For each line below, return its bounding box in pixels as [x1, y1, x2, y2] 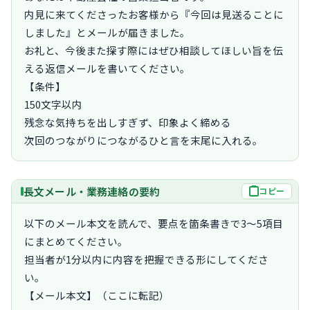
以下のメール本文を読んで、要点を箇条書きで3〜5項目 [24, 215, 283, 230]
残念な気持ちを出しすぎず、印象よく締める [24, 114, 231, 129]
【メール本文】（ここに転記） [24, 287, 170, 302]
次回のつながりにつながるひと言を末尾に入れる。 [24, 132, 263, 147]
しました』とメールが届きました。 [24, 24, 190, 39]
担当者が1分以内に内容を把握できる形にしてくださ [24, 251, 268, 266]
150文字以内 [24, 96, 82, 111]
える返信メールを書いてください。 [24, 60, 190, 75]
